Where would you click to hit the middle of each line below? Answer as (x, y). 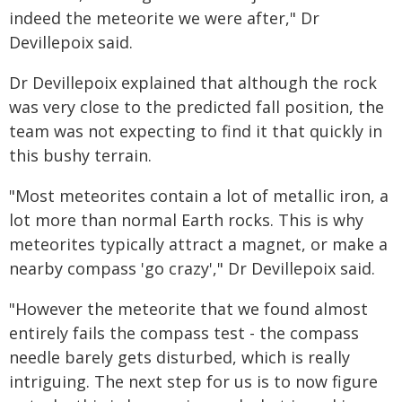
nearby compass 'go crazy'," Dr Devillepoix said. (192, 268)
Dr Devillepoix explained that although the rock (193, 83)
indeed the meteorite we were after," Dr (164, 18)
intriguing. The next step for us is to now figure (193, 381)
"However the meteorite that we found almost (188, 309)
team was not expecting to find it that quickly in (196, 131)
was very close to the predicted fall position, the (197, 107)
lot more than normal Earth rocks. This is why (186, 220)
